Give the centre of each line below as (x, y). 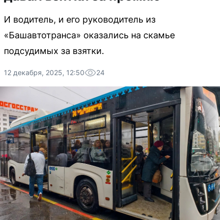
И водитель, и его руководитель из (80, 19)
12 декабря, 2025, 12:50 (44, 72)
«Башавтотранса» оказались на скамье (89, 35)
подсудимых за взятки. (54, 51)
